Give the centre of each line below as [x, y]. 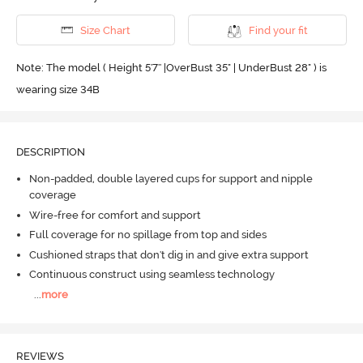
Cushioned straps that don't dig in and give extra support [169, 254]
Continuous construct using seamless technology [152, 275]
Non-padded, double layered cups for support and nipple [171, 179]
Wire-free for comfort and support [115, 215]
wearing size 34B [58, 89]
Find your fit [278, 30]
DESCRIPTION [50, 152]
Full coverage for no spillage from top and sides [147, 235]
